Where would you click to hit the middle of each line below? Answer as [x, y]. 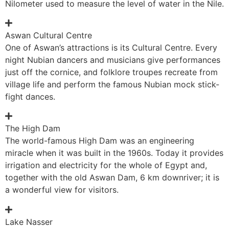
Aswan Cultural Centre [49, 36]
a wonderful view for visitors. [62, 190]
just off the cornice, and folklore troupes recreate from [111, 72]
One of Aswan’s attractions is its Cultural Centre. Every [111, 48]
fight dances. [30, 97]
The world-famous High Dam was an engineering [100, 141]
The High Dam [33, 129]
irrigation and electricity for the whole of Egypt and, [106, 165]
